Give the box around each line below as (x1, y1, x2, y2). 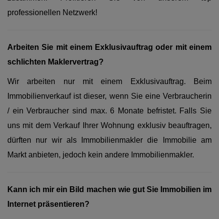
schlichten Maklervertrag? (7, 58, 104, 66)
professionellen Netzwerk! (7, 8, 97, 17)
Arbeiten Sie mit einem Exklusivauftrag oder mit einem (7, 43, 212, 51)
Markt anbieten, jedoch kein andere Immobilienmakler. (7, 151, 194, 159)
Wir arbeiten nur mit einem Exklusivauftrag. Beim (7, 77, 212, 86)
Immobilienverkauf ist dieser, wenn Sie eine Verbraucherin (7, 92, 212, 100)
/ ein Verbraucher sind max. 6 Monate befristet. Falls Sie (7, 107, 212, 115)
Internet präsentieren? (7, 200, 89, 208)
